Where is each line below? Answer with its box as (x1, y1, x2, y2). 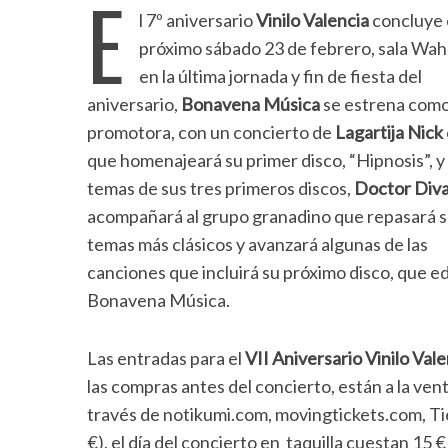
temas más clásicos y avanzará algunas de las (87, 233, 428, 255)
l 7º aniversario (139, 9, 256, 31)
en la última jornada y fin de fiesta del (139, 65, 422, 87)
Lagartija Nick (335, 121, 443, 143)
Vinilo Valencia (256, 9, 369, 31)
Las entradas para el (87, 347, 245, 369)
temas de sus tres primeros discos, (87, 177, 354, 199)
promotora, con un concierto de (87, 121, 335, 143)
